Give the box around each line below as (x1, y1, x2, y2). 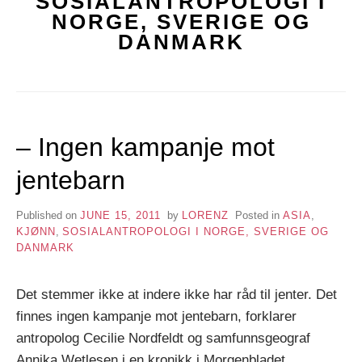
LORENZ (181, 208, 229, 221)
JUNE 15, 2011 (80, 208, 161, 221)
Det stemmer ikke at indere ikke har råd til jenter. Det (16, 286, 337, 302)
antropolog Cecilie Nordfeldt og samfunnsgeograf (16, 330, 310, 346)
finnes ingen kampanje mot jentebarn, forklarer (16, 308, 297, 324)
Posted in (234, 208, 283, 221)
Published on (16, 208, 80, 221)
